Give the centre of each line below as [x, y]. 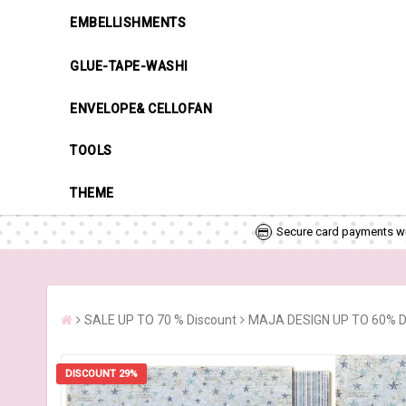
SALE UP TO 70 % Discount [160, 319]
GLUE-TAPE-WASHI [129, 66]
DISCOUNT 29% [101, 373]
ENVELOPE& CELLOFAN [141, 108]
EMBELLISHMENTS [128, 22]
